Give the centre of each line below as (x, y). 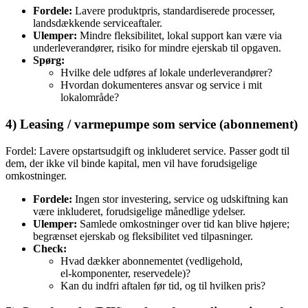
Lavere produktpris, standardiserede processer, (174, 11)
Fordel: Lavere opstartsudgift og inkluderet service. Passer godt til (147, 151)
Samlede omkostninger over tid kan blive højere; (183, 223)
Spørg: (49, 60)
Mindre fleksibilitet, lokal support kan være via (179, 36)
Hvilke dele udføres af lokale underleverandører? (166, 73)
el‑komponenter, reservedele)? (125, 273)
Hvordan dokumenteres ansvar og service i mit (161, 85)
